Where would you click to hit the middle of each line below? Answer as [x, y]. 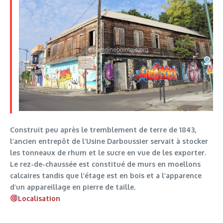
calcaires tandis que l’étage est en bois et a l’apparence [106, 175]
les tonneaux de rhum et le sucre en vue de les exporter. [108, 152]
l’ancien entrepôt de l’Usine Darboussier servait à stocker [109, 141]
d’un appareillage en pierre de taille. [73, 187]
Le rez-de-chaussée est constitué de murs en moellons [105, 164]
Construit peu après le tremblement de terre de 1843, [103, 129]
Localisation [39, 198]
